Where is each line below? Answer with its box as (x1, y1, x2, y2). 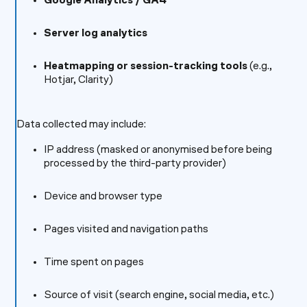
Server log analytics (43, 28, 147, 39)
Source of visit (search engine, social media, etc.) (43, 290, 274, 301)
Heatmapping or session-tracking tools (43, 61, 247, 72)
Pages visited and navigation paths (43, 224, 208, 235)
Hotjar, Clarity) (43, 75, 113, 86)
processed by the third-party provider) (43, 158, 226, 169)
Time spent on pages (43, 257, 144, 268)
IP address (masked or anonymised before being (43, 145, 272, 156)
